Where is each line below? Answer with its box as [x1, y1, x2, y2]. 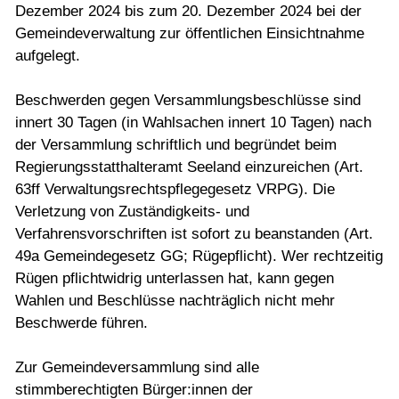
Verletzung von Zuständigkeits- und [15, 202, 249, 220]
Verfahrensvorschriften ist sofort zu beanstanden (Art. [15, 224, 373, 242]
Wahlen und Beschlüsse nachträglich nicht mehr [15, 291, 335, 309]
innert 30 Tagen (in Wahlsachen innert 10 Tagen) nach [15, 113, 371, 131]
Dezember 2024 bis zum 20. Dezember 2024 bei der [15, 2, 362, 20]
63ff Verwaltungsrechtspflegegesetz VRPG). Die [15, 180, 335, 198]
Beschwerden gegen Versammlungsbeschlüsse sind [15, 91, 361, 109]
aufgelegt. [15, 46, 80, 64]
